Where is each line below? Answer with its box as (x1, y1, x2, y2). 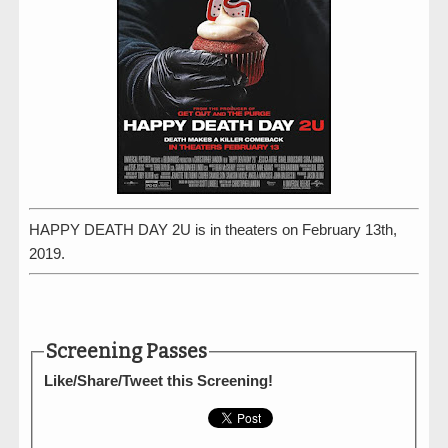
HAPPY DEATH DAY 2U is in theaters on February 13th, (29, 220, 397, 238)
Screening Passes (46, 339, 208, 363)
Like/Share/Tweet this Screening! (44, 371, 274, 389)
